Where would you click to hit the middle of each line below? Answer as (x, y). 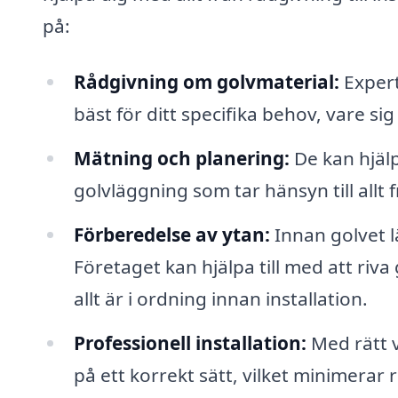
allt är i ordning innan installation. (220, 298)
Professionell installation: (190, 342)
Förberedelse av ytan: (171, 234)
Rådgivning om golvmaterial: (206, 82)
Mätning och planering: (181, 159)
